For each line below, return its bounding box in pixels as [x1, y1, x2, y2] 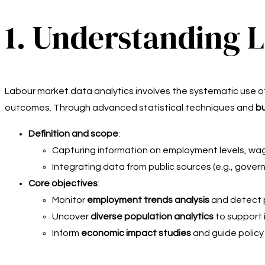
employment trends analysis [87, 195, 209, 205]
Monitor [52, 195, 87, 205]
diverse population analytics [91, 211, 214, 221]
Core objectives [28, 178, 98, 188]
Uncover [52, 211, 91, 221]
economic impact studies [81, 228, 191, 238]
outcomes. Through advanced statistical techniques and [5, 102, 256, 112]
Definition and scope [28, 128, 118, 138]
